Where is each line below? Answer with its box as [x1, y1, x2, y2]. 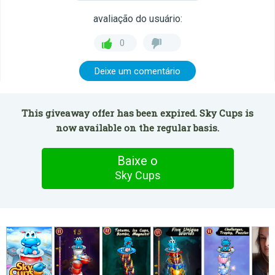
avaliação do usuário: [93, 13, 182, 25]
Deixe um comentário [95, 66, 180, 77]
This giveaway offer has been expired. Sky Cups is [21, 107, 254, 119]
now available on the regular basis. [56, 122, 219, 134]
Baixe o [117, 153, 158, 168]
